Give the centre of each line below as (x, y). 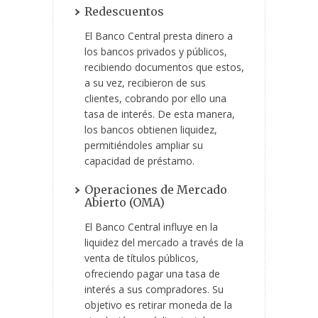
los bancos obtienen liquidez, (151, 130)
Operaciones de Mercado (156, 190)
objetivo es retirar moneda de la (158, 305)
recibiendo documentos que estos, (164, 67)
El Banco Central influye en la (151, 227)
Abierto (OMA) (125, 203)
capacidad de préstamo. (139, 161)
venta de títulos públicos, (142, 258)
